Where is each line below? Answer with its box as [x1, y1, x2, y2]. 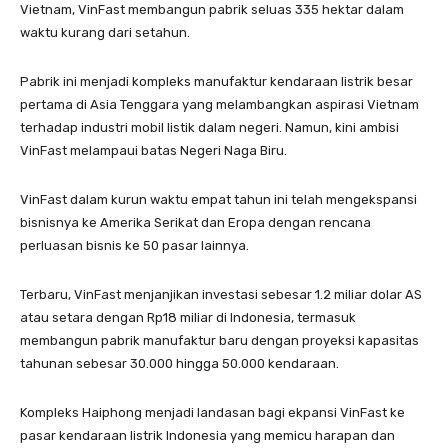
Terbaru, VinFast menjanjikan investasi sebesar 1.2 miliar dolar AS [20, 287, 422, 303]
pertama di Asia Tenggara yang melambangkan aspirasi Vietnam [20, 97, 419, 113]
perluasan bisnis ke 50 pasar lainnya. [20, 238, 249, 254]
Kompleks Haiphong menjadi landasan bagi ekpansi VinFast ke [20, 405, 405, 421]
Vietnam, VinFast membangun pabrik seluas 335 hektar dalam [20, 2, 404, 18]
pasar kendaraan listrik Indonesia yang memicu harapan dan [20, 428, 395, 444]
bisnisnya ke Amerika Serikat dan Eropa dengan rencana [20, 215, 371, 231]
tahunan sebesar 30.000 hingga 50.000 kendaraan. [20, 356, 345, 372]
